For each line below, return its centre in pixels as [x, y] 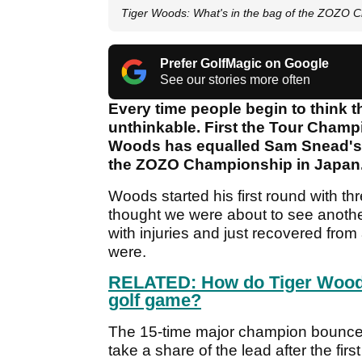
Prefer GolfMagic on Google [244, 64]
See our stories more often [235, 80]
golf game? [155, 301]
